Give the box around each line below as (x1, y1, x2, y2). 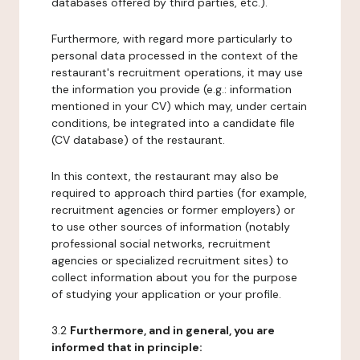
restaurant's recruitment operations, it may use (51, 65, 303, 80)
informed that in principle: (51, 340, 202, 354)
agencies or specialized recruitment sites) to (51, 253, 288, 268)
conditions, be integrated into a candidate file (51, 116, 295, 130)
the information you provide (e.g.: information (51, 82, 292, 96)
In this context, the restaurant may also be (51, 169, 279, 183)
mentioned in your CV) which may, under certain (51, 99, 307, 113)
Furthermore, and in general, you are (70, 323, 275, 337)
